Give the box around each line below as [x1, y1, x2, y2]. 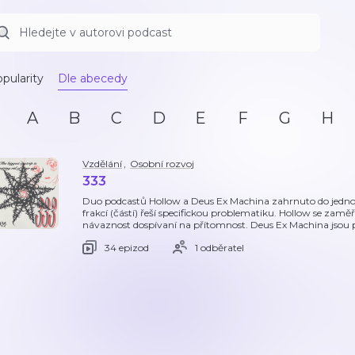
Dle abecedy [58, 71, 128, 86]
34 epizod [105, 241, 149, 254]
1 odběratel [195, 241, 244, 254]
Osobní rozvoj [130, 158, 194, 170]
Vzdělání [82, 158, 122, 170]
